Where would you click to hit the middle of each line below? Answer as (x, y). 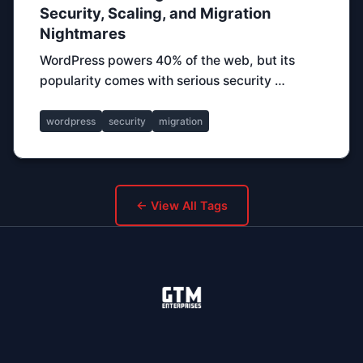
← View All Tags (181, 205)
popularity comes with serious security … (162, 81)
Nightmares (83, 33)
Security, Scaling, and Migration (155, 13)
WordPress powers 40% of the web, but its (167, 60)
